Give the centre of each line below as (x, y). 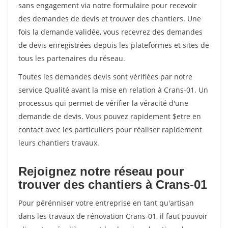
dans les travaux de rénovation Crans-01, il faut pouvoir (113, 216)
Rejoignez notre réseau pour (101, 171)
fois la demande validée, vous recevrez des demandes (110, 32)
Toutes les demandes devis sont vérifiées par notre (105, 77)
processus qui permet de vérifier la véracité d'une (103, 103)
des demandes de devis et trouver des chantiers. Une (110, 19)
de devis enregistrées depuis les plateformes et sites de (114, 45)
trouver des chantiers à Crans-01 (113, 184)
